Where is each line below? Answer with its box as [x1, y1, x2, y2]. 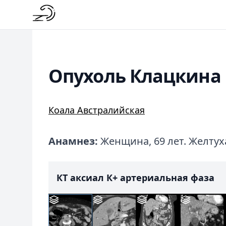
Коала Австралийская [48, 104, 145, 116]
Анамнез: [48, 134, 98, 148]
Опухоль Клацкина [48, 64, 221, 88]
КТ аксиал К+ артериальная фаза [56, 172, 214, 184]
